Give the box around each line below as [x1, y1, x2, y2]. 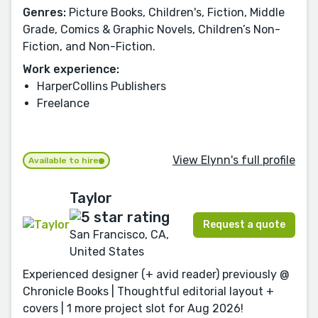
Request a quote [203, 219, 285, 231]
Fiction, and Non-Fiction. [23, 39, 155, 53]
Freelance [37, 96, 89, 110]
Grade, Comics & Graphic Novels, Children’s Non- [23, 22, 280, 36]
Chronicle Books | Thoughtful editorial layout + [23, 284, 274, 298]
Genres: [23, 5, 66, 19]
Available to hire [28, 155, 99, 166]
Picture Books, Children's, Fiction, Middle [66, 5, 285, 19]
